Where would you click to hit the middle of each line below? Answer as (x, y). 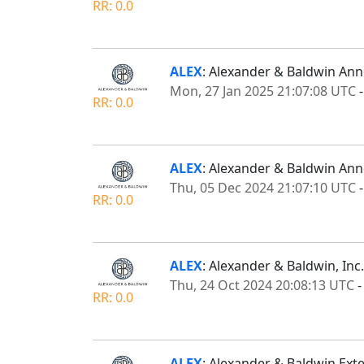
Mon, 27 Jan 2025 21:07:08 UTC (263, 91)
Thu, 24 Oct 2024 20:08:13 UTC (262, 285)
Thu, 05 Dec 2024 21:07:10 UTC (263, 188)
